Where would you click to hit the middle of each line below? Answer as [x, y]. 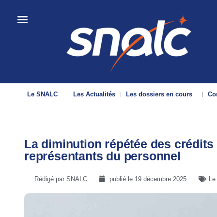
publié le [122, 179]
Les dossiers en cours [159, 94]
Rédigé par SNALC [61, 179]
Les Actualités [94, 94]
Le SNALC [43, 94]
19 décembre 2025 [161, 179]
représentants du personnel [102, 156]
